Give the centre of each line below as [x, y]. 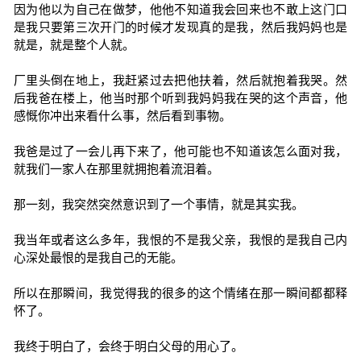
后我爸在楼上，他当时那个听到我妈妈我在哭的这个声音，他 [180, 98]
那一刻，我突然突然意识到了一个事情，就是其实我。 [158, 204]
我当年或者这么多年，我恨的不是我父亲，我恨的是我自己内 [180, 240]
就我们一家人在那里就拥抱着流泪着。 [116, 169]
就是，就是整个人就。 [74, 45]
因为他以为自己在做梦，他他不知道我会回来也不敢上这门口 [180, 9]
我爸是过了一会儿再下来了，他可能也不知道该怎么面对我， [180, 151]
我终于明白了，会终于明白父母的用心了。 [128, 346]
